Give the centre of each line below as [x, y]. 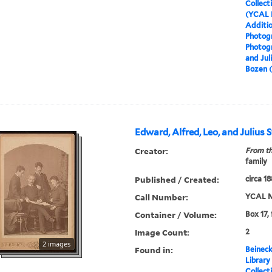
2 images [57, 244]
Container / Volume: [176, 215]
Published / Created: [177, 180]
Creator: [152, 151]
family [256, 161]
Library [257, 260]
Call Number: [162, 197]
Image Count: [162, 233]
